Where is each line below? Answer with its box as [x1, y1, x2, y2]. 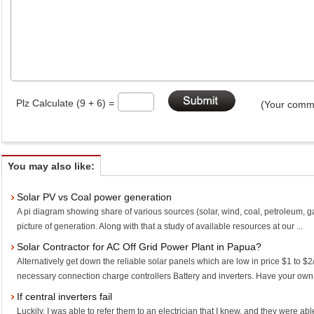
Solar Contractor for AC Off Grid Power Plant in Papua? [17, 241, 262, 252]
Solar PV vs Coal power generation [17, 191, 172, 203]
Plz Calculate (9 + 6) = [16, 97, 115, 109]
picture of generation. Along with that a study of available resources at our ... [17, 221, 303, 231]
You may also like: [8, 161, 95, 172]
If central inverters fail [17, 291, 113, 302]
